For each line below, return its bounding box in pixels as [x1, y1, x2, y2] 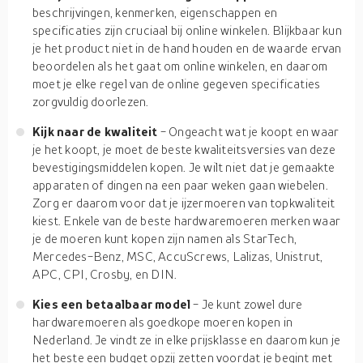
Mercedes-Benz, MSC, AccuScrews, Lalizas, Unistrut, [32, 249, 323, 263]
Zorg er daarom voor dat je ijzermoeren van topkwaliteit [32, 195, 335, 210]
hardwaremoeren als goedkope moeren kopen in [32, 314, 293, 329]
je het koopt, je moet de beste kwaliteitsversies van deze [32, 142, 335, 156]
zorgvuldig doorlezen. [32, 94, 149, 109]
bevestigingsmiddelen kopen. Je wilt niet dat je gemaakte [32, 160, 335, 174]
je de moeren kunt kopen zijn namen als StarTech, [32, 231, 297, 246]
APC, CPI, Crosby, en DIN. [32, 267, 177, 281]
